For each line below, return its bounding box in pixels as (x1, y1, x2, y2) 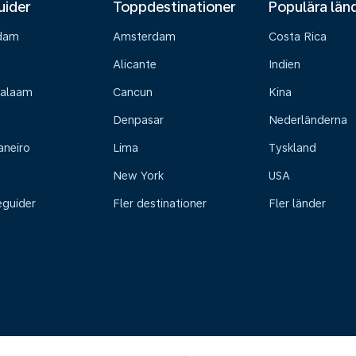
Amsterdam (112, 30, 176, 43)
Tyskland (269, 141, 317, 154)
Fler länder (269, 197, 327, 210)
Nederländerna (269, 114, 348, 126)
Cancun (112, 86, 153, 99)
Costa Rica (269, 30, 327, 43)
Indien (269, 58, 301, 71)
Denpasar (112, 114, 164, 126)
